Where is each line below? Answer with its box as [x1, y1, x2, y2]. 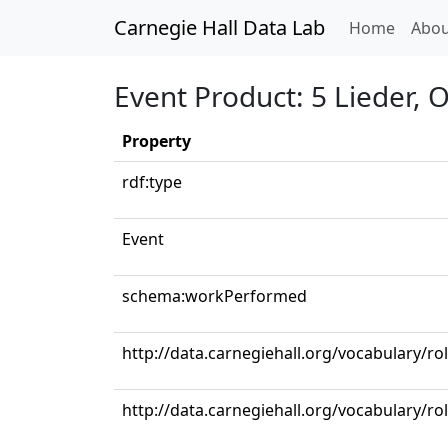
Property [122, 130, 191, 152]
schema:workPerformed [122, 285, 307, 307]
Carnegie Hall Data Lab [114, 14, 325, 41]
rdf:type [122, 171, 182, 193]
